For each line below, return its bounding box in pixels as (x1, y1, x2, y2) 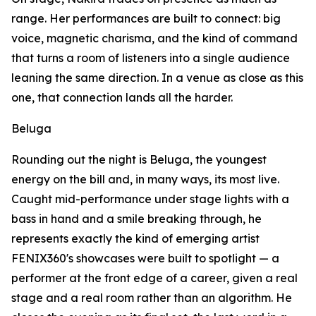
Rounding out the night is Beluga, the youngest (11, 152, 267, 167)
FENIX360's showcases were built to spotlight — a (11, 251, 279, 266)
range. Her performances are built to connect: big (11, 11, 281, 26)
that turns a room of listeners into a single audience (11, 51, 290, 66)
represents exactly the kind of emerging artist (11, 231, 260, 246)
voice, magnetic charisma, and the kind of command (11, 31, 298, 46)
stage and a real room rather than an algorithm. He (11, 291, 292, 305)
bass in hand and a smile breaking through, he (11, 212, 262, 226)
